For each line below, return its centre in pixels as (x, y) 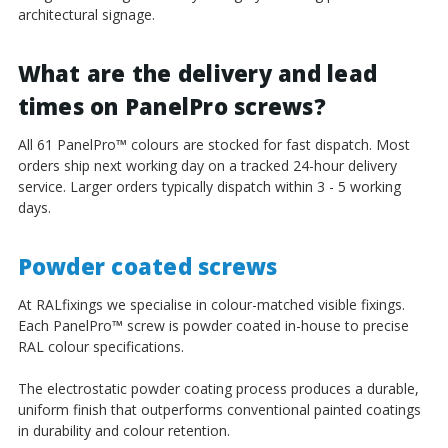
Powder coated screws (147, 265)
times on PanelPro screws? (171, 105)
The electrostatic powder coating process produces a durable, (218, 388)
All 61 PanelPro (66, 144)
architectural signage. (86, 14)
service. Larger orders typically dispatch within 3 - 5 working (209, 186)
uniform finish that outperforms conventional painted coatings (219, 409)
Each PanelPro (64, 325)
